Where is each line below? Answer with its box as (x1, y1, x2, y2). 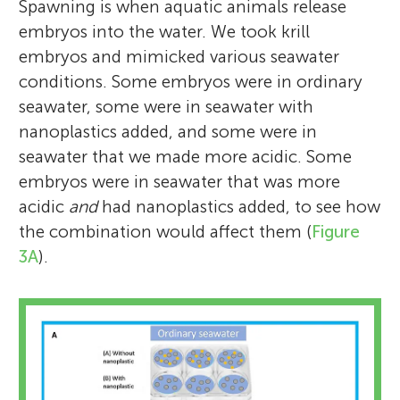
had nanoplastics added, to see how (97, 196, 381, 218)
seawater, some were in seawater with (19, 96, 314, 118)
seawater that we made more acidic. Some (19, 146, 353, 168)
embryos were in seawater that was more (19, 171, 341, 193)
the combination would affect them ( (19, 221, 312, 243)
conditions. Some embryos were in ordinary (19, 71, 363, 93)
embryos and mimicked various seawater (19, 46, 340, 68)
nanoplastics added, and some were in (19, 121, 318, 143)
